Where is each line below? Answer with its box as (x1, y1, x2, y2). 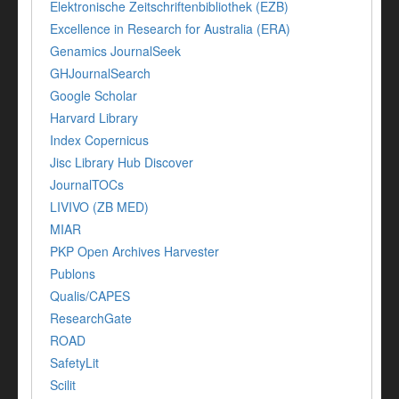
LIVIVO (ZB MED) (50, 198, 149, 216)
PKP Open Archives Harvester (50, 242, 219, 261)
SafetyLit (50, 354, 99, 372)
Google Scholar (50, 86, 137, 105)
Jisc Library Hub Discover (50, 153, 193, 172)
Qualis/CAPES (50, 287, 130, 305)
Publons (50, 265, 95, 283)
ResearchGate (50, 309, 132, 328)
